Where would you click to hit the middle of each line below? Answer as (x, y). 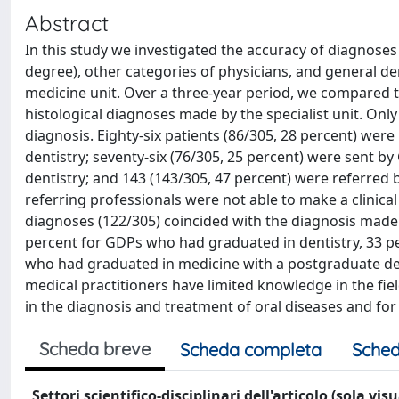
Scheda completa (251, 350)
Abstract (67, 23)
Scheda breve (95, 349)
